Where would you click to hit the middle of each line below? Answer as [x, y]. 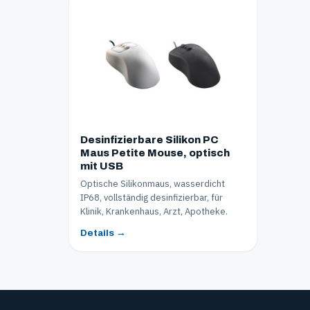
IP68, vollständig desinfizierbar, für [152, 197]
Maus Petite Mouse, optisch [155, 153]
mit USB [102, 166]
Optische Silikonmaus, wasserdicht [153, 183]
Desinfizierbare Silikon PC [149, 139]
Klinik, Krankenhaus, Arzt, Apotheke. [154, 211]
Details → [103, 232]
